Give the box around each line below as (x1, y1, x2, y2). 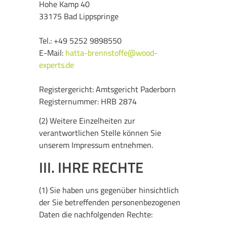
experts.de (39, 58, 74, 71)
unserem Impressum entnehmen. (39, 139, 154, 152)
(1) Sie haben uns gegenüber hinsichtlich (39, 183, 179, 196)
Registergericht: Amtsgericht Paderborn (39, 83, 176, 95)
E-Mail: (39, 46, 66, 59)
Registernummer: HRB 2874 (39, 95, 137, 107)
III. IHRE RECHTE (39, 156, 144, 178)
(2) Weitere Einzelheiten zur (39, 115, 136, 127)
